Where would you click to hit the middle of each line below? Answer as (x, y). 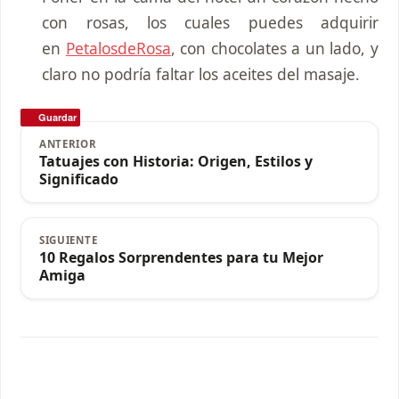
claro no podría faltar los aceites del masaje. (201, 73)
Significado (79, 179)
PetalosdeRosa (118, 48)
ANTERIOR (68, 144)
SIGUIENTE (69, 240)
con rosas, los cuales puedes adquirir (210, 22)
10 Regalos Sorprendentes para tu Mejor (181, 258)
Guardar (57, 118)
